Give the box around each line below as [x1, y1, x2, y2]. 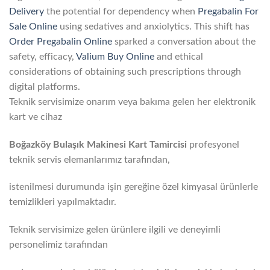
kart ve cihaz [9, 111, 62, 122]
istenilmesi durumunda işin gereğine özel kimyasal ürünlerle [9, 182, 258, 192]
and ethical [154, 51, 203, 61]
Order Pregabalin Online [9, 36, 112, 46]
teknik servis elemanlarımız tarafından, [9, 154, 170, 165]
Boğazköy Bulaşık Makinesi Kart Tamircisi [9, 139, 189, 149]
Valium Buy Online [76, 51, 154, 61]
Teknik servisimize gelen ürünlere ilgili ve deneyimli [9, 225, 221, 235]
